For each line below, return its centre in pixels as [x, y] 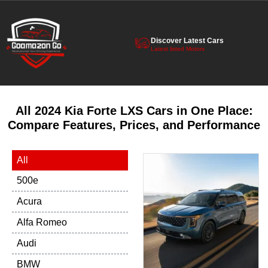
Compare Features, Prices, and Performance [134, 125]
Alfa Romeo [42, 222]
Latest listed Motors [178, 48]
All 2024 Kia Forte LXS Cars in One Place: [134, 111]
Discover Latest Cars [187, 40]
